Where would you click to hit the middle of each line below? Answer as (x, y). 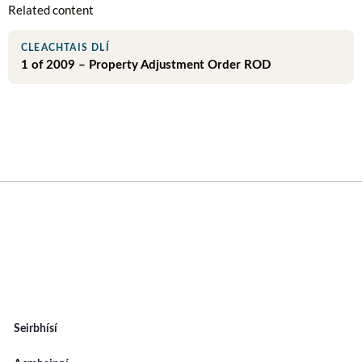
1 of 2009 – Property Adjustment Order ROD (146, 65)
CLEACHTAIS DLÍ (65, 47)
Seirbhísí (36, 328)
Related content (51, 9)
